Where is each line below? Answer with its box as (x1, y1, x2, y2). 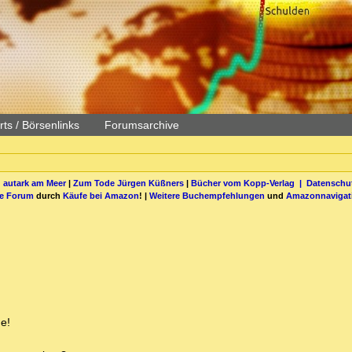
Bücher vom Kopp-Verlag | (190, 178, 306, 188)
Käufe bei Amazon (63, 190, 139, 200)
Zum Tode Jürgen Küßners (72, 178, 184, 188)
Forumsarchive (104, 119, 179, 131)
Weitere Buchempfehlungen (149, 190, 265, 200)
